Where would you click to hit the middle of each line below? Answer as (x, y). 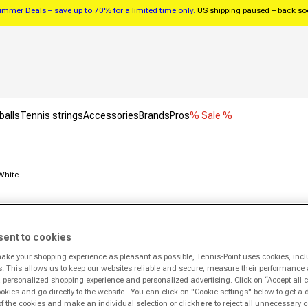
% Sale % (211, 115)
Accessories (111, 115)
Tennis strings (52, 115)
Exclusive (266, 225)
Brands (154, 115)
